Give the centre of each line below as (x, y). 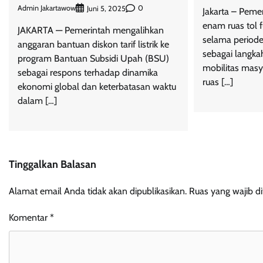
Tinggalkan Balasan (53, 164)
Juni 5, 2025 (106, 8)
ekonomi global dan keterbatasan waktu (97, 86)
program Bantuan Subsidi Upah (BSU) (93, 58)
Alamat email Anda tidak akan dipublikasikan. (98, 191)
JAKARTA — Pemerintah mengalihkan (91, 30)
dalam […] (37, 100)
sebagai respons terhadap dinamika (88, 72)
